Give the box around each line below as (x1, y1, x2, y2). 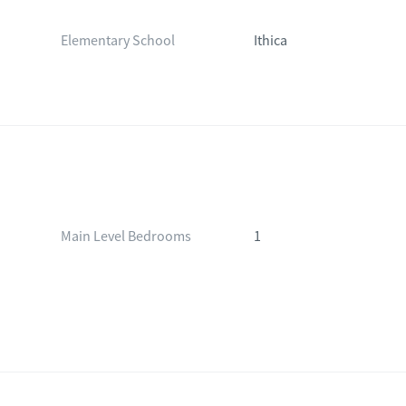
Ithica (254, 32, 288, 50)
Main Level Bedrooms (60, 227, 191, 246)
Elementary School (60, 32, 175, 50)
